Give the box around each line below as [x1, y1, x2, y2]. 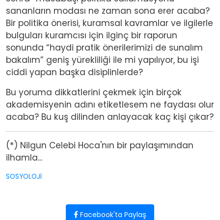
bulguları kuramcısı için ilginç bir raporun [6, 29, 177, 41]
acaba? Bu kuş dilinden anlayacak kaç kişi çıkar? [6, 110, 214, 123]
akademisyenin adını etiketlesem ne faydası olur [6, 98, 214, 110]
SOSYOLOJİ [6, 171, 42, 181]
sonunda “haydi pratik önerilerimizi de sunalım [6, 41, 203, 54]
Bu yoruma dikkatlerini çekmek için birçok [6, 86, 182, 98]
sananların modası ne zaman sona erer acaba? [6, 4, 210, 17]
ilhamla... [6, 151, 42, 164]
